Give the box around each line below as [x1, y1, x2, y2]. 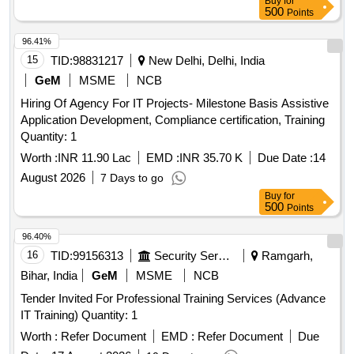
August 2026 [21, 171, 85, 185]
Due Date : [258, 151, 313, 165]
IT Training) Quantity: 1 [81, 308, 137, 322]
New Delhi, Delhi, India [145, 54, 265, 68]
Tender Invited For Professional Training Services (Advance [21, 292, 326, 306]
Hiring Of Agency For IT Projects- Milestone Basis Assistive [21, 96, 329, 111]
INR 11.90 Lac [58, 151, 131, 165]
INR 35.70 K [179, 151, 243, 165]
